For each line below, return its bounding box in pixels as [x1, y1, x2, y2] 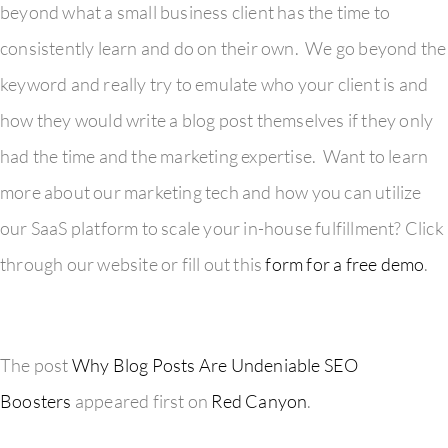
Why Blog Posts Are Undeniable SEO [71, 353, 359, 376]
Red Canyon [211, 389, 308, 412]
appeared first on [71, 389, 212, 412]
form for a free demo [265, 253, 425, 276]
